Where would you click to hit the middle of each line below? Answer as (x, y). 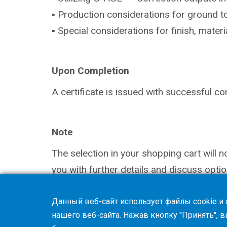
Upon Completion (90, 70)
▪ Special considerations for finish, (125, 30)
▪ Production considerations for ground (136, 14)
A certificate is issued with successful (133, 92)
